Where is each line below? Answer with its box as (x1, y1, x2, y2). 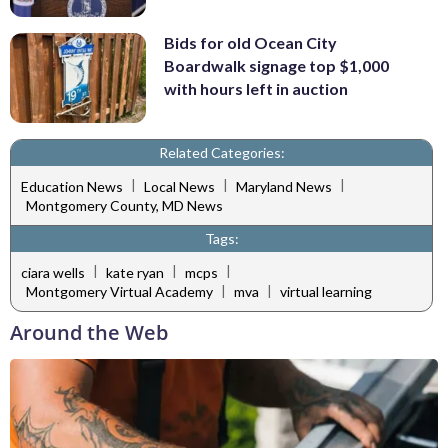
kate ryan (106, 263, 164, 281)
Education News (21, 177, 123, 195)
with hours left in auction (164, 78, 348, 98)
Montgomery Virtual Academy (26, 283, 213, 301)
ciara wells (21, 263, 85, 281)
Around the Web (10, 319, 168, 347)
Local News (144, 177, 215, 195)
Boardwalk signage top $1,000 (164, 55, 389, 75)
